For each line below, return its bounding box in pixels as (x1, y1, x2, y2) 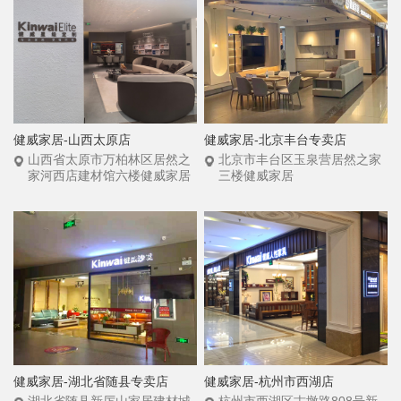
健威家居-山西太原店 (13, 132, 131, 147)
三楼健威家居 (218, 167, 294, 183)
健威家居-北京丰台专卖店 (204, 132, 347, 147)
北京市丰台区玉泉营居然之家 (218, 151, 382, 166)
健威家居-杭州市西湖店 (204, 374, 335, 389)
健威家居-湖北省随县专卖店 (13, 374, 168, 389)
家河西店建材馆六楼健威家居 (28, 167, 191, 183)
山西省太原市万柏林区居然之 (28, 151, 191, 166)
